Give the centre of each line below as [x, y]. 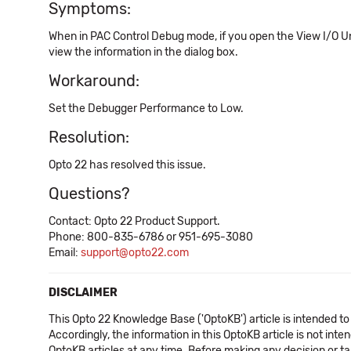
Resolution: [89, 137]
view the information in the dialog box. [143, 52]
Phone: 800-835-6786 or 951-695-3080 [151, 237]
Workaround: [94, 81]
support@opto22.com [135, 253]
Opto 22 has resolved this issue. [127, 165]
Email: [65, 253]
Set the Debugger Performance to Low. [146, 109]
